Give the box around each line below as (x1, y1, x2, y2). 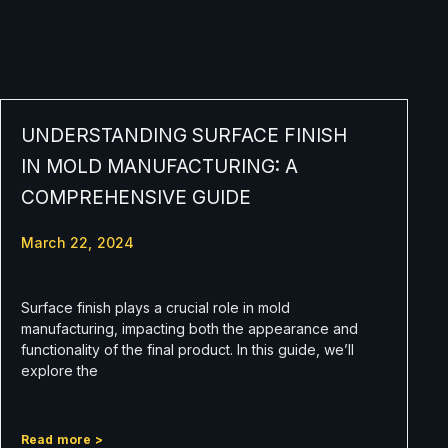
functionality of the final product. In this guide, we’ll (20, 340, 354, 358)
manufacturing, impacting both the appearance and (20, 319, 358, 337)
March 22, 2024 (20, 233, 135, 251)
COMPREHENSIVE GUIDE (20, 185, 251, 209)
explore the (20, 361, 98, 379)
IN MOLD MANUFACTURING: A (20, 154, 298, 178)
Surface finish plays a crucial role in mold (20, 298, 290, 316)
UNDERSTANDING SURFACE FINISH (20, 123, 347, 147)
